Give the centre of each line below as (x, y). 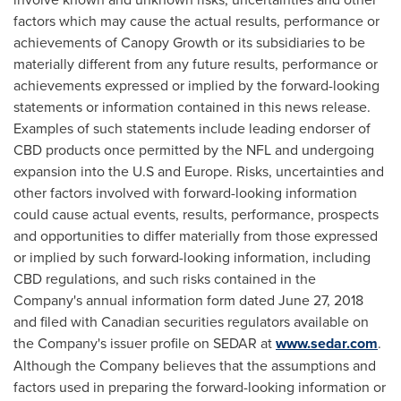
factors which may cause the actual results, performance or (196, 21)
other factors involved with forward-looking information (185, 192)
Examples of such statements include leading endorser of (192, 128)
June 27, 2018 (321, 300)
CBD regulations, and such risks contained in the (165, 278)
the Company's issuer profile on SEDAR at (145, 343)
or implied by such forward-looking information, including (192, 257)
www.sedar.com (327, 343)
